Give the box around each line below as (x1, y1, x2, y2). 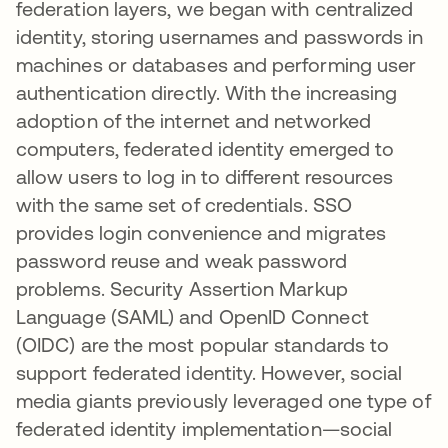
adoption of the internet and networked (16, 109, 372, 133)
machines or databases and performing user (16, 53, 417, 77)
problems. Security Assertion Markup (16, 277, 348, 301)
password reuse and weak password (16, 249, 348, 273)
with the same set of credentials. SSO (16, 193, 352, 217)
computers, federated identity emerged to (16, 137, 395, 161)
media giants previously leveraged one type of (16, 389, 431, 413)
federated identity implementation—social (16, 417, 393, 441)
